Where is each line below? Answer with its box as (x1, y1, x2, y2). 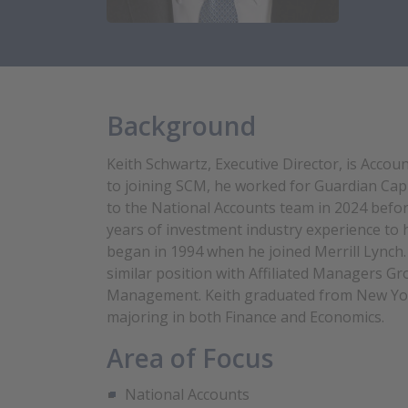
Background (107, 108, 256, 144)
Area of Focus (107, 341, 273, 376)
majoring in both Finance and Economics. (107, 307, 384, 328)
